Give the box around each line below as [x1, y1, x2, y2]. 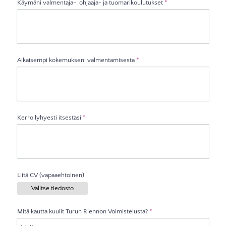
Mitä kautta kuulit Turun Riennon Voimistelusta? [17, 208, 148, 215]
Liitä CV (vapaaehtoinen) [17, 171, 85, 179]
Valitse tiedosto [31, 185, 74, 192]
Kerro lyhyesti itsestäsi [17, 114, 82, 121]
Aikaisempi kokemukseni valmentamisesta [17, 56, 135, 64]
